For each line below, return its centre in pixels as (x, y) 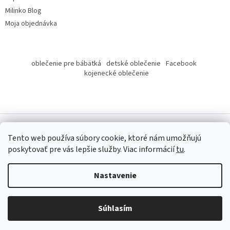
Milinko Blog (23, 11)
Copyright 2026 (46, 161)
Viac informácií (150, 149)
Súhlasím (115, 208)
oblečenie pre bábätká (66, 64)
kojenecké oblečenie (116, 74)
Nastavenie (115, 176)
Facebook (181, 64)
